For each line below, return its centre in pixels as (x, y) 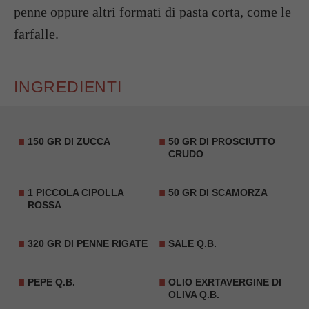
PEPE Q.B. (51, 282)
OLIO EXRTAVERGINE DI (225, 282)
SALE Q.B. (192, 243)
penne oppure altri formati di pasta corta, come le (152, 11)
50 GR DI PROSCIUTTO (222, 141)
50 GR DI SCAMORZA (218, 192)
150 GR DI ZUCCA (69, 141)
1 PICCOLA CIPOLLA (76, 192)
